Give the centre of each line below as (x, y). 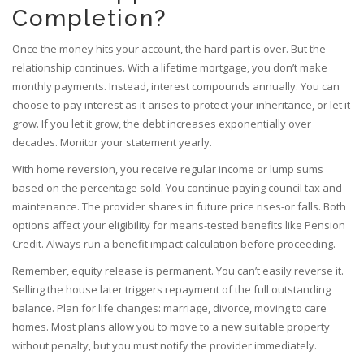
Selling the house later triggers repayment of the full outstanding (171, 290)
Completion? (90, 19)
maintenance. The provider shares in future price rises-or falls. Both (179, 207)
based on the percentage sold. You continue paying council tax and (177, 188)
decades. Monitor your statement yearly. (112, 143)
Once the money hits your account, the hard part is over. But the (169, 49)
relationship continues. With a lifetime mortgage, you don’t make (170, 68)
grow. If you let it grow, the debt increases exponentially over (162, 124)
